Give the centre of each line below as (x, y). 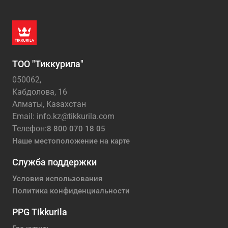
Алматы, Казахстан (49, 104)
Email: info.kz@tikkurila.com (63, 117)
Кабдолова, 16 (40, 92)
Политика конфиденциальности (71, 191)
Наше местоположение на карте (71, 141)
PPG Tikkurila (40, 212)
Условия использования (57, 179)
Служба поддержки (54, 162)
